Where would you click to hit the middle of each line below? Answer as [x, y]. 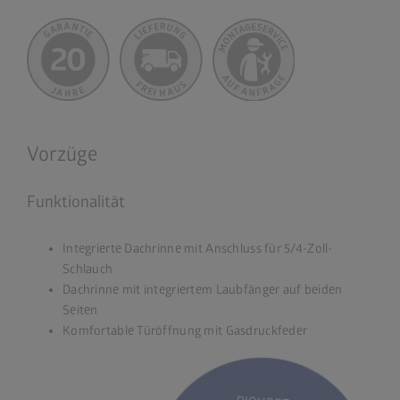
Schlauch [88, 269]
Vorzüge [62, 154]
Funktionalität [76, 202]
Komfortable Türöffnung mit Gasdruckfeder [185, 330]
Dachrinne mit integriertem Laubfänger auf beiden [203, 289]
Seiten [80, 310]
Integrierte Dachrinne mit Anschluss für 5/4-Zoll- [198, 248]
